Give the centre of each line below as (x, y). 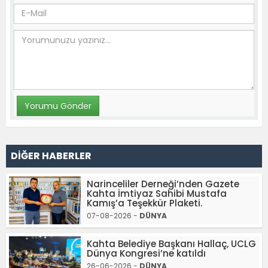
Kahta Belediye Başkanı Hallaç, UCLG (171, 243)
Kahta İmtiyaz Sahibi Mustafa (157, 193)
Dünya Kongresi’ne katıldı (146, 253)
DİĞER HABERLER (51, 156)
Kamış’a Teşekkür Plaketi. (144, 203)
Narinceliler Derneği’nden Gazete (163, 184)
